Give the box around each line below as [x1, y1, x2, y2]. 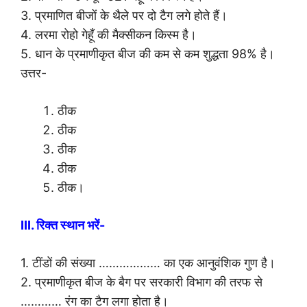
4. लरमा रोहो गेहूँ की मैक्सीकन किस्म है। [21, 27, 197, 42]
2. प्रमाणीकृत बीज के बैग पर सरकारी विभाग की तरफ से [21, 275, 262, 290]
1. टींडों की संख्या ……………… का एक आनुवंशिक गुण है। [21, 256, 275, 271]
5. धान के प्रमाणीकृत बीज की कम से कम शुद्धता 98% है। [21, 47, 275, 62]
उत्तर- [21, 66, 47, 81]
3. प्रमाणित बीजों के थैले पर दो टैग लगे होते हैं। [21, 8, 228, 23]
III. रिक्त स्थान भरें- [21, 218, 105, 233]
